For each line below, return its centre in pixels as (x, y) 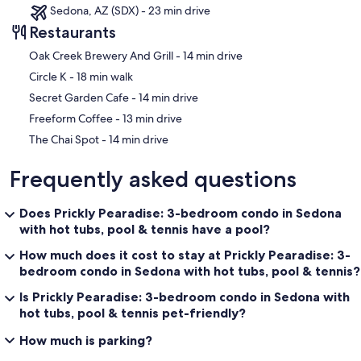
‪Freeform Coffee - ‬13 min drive (152, 118)
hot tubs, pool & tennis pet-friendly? (133, 312)
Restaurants (73, 32)
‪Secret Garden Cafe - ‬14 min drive (168, 97)
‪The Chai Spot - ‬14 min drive (139, 139)
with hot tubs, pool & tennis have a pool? (145, 228)
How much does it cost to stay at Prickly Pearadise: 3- (185, 254)
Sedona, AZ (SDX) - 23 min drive (130, 10)
